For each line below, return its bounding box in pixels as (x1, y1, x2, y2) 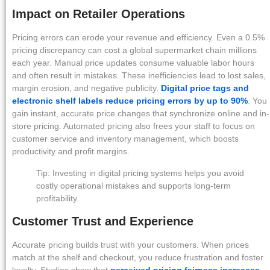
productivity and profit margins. (12, 146, 130, 157)
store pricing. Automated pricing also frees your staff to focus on (12, 121, 255, 131)
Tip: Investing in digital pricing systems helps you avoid (36, 168, 244, 178)
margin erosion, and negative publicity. (12, 83, 161, 93)
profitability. (36, 193, 79, 203)
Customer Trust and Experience (12, 215, 193, 228)
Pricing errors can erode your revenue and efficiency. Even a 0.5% (12, 33, 265, 43)
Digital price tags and (161, 83, 249, 93)
